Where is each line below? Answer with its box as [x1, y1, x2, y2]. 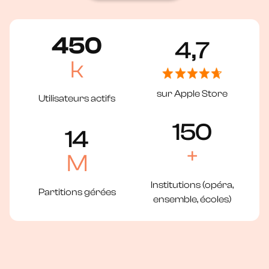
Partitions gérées [38, 186, 116, 198]
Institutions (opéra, [151, 179, 234, 190]
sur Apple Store [157, 88, 228, 99]
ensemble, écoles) [153, 193, 232, 205]
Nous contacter [97, 3, 159, 13]
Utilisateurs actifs [38, 92, 115, 104]
